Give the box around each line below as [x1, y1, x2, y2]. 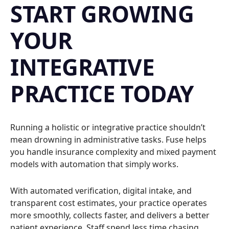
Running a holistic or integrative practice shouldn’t [10, 122, 205, 133]
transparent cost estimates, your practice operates [10, 197, 207, 209]
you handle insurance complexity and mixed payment [10, 146, 216, 158]
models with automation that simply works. [10, 158, 178, 170]
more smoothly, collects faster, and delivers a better [10, 210, 210, 221]
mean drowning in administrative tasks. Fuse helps [10, 134, 207, 146]
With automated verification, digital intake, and [10, 185, 192, 197]
